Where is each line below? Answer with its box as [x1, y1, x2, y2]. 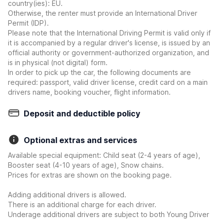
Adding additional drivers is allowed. [8, 190, 126, 199]
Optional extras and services [24, 135, 137, 145]
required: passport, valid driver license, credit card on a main [8, 78, 208, 86]
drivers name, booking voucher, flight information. [8, 88, 171, 96]
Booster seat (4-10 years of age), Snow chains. [8, 161, 164, 169]
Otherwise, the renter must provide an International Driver [8, 9, 197, 17]
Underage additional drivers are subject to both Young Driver [8, 210, 209, 219]
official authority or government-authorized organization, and [8, 48, 209, 57]
